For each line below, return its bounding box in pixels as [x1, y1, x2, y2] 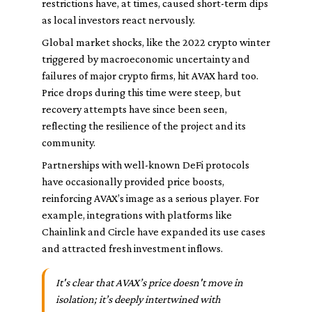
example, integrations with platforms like [42, 209, 232, 221]
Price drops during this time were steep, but [42, 86, 241, 98]
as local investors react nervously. [42, 14, 195, 26]
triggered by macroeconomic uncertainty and [42, 53, 250, 65]
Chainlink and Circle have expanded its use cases [42, 226, 265, 237]
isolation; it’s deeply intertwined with [56, 293, 221, 305]
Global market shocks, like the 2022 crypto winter [42, 36, 270, 48]
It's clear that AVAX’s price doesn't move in [56, 276, 243, 288]
